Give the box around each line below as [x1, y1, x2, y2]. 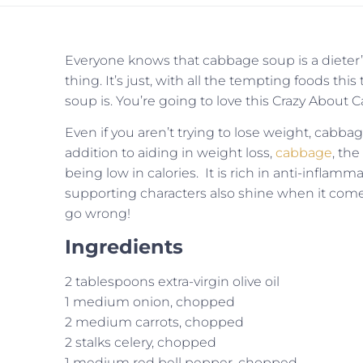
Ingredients [65, 234, 183, 258]
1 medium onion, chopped [65, 293, 235, 310]
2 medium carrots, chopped [65, 314, 244, 330]
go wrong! [65, 206, 130, 222]
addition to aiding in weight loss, [65, 145, 275, 161]
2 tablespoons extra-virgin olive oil [65, 273, 280, 289]
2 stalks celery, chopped [65, 334, 216, 350]
